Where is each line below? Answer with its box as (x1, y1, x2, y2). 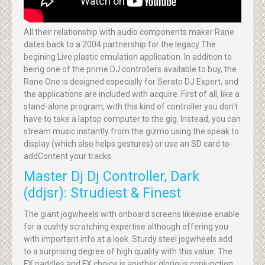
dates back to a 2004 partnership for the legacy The (24, 39, 216, 49)
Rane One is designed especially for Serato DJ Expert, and (24, 76, 238, 86)
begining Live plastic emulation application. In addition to (24, 51, 232, 62)
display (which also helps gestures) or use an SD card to (24, 138, 230, 148)
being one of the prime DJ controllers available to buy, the (24, 64, 237, 74)
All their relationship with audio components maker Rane (24, 27, 234, 37)
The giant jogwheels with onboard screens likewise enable (24, 209, 240, 219)
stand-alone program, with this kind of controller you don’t (24, 101, 238, 111)
